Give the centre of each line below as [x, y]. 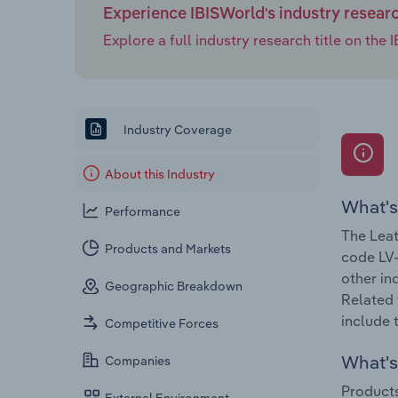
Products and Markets [168, 249]
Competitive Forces [162, 324]
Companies [138, 361]
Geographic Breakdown [174, 287]
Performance [143, 212]
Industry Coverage [176, 129]
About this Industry [160, 175]
